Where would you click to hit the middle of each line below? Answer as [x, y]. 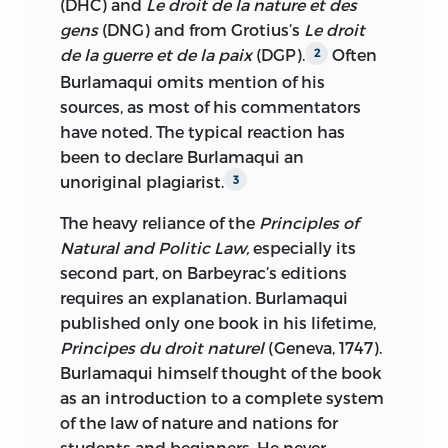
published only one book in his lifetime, [218, 323]
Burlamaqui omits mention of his [192, 81]
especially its [302, 248]
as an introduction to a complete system [222, 398]
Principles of [308, 223]
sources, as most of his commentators [210, 106]
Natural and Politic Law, [154, 248]
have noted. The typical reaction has [202, 131]
